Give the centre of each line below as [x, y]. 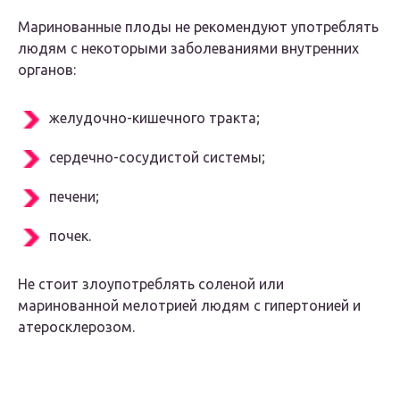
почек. [70, 236]
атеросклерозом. [76, 327]
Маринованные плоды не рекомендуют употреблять [198, 27]
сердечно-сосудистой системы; [157, 158]
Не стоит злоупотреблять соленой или [151, 284]
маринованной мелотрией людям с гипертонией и [189, 306]
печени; [74, 197]
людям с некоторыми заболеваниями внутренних [188, 49]
